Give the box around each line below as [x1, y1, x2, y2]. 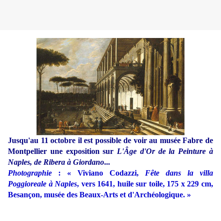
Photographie [8, 169, 52, 178]
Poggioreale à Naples [8, 180, 77, 188]
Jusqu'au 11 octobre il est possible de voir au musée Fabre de [8, 136, 213, 145]
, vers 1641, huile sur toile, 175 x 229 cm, [77, 180, 214, 188]
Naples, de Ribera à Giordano [8, 158, 104, 167]
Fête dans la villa [145, 169, 213, 178]
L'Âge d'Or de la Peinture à [117, 147, 214, 156]
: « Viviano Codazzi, [52, 169, 145, 178]
